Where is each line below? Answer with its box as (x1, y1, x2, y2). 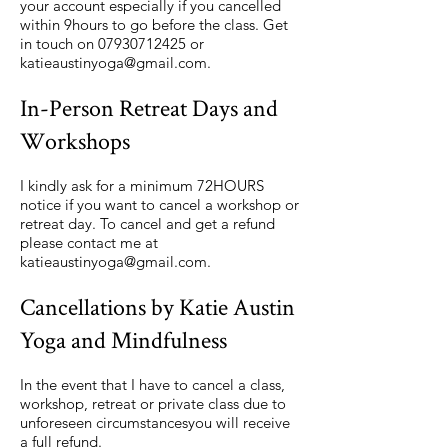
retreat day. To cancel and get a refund (20, 214, 275, 233)
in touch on (20, 34, 98, 53)
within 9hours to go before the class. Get (20, 15, 288, 34)
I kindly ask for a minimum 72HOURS (20, 176, 264, 195)
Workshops (20, 125, 130, 156)
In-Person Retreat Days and (20, 92, 278, 123)
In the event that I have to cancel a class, (20, 375, 285, 394)
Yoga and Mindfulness (20, 324, 227, 355)
